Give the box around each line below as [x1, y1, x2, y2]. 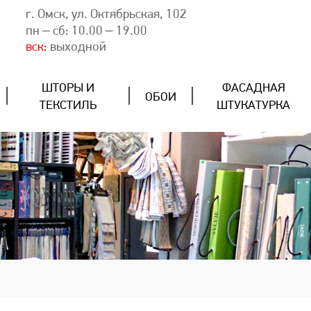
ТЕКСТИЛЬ [40, 99, 97, 112]
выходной [47, 41, 107, 54]
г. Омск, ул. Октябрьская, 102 [26, 8, 187, 22]
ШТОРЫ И [42, 82, 95, 95]
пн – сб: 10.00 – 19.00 [26, 25, 148, 38]
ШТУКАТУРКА [217, 99, 291, 112]
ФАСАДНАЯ [221, 82, 285, 95]
